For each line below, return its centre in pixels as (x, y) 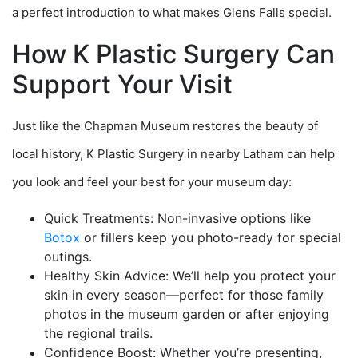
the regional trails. (98, 334)
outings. (68, 257)
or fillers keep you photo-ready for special (211, 238)
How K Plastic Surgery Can (173, 54)
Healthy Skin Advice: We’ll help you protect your (190, 276)
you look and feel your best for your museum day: (152, 182)
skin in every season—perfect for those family (184, 295)
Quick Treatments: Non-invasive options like (177, 219)
